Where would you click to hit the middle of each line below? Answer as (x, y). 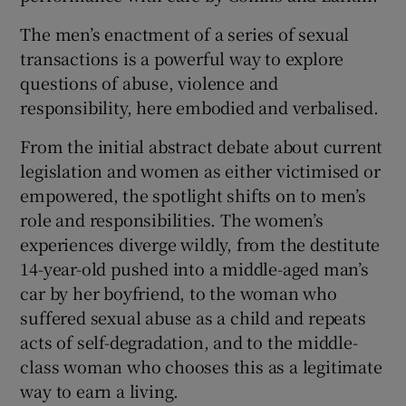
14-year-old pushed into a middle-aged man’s (194, 268)
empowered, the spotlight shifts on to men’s (193, 194)
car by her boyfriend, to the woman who (179, 292)
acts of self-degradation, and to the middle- (189, 341)
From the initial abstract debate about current (202, 145)
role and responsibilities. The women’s (172, 219)
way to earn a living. (100, 390)
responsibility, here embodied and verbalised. (199, 106)
